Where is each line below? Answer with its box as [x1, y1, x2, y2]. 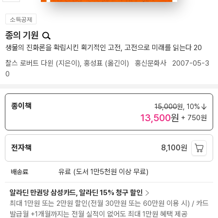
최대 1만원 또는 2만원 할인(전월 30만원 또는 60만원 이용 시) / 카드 [10, 199, 209, 208]
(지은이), [54, 59, 84, 68]
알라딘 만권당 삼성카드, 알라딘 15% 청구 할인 [10, 188, 143, 198]
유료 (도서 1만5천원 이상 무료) [58, 167, 148, 177]
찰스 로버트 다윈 [5, 59, 54, 68]
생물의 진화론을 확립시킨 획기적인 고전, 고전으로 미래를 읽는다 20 [5, 43, 202, 52]
